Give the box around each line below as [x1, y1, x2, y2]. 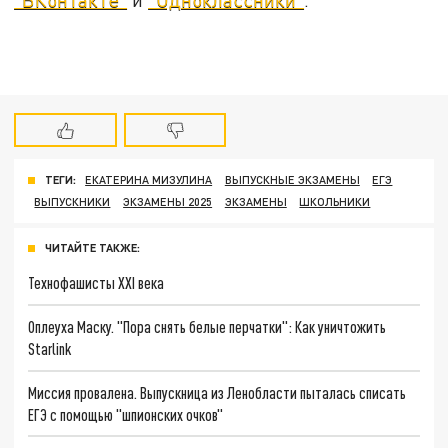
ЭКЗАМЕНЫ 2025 [123, 195, 213, 209]
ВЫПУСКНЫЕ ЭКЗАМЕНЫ [224, 173, 360, 187]
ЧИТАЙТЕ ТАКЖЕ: [45, 241, 140, 255]
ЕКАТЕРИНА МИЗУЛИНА [85, 173, 213, 187]
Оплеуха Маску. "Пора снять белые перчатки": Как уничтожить [28, 316, 387, 336]
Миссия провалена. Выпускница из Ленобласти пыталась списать [28, 382, 407, 402]
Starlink [28, 338, 72, 358]
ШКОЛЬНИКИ [299, 195, 371, 209]
